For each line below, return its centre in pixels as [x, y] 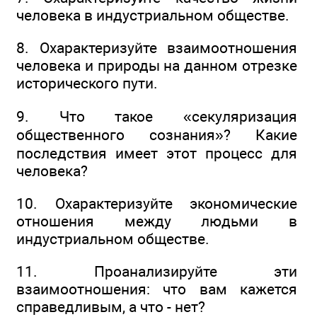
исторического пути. [87, 83]
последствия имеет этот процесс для [157, 153]
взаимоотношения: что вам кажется [157, 289]
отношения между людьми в [157, 221]
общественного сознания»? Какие [157, 134]
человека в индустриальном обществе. [153, 16]
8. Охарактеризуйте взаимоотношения [157, 48]
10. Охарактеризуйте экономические [157, 204]
